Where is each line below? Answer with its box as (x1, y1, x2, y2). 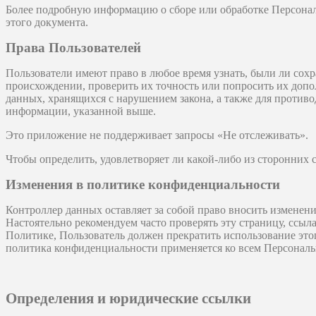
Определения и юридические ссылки (6, 290, 251, 308)
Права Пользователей (6, 40, 141, 56)
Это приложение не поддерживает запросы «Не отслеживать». (6, 129, 308, 142)
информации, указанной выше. (6, 105, 156, 118)
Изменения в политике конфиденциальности (6, 177, 280, 193)
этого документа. (6, 16, 88, 29)
